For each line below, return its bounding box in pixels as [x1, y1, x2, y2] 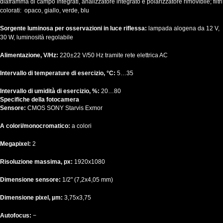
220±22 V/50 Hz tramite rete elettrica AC [60, 52, 168, 59]
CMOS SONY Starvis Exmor [27, 105, 103, 112]
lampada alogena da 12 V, [148, 25, 220, 32]
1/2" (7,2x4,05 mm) [62, 176, 113, 184]
